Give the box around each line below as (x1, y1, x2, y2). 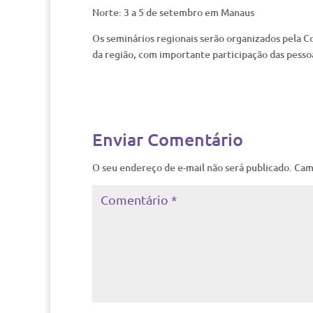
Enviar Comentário (92, 128, 243, 150)
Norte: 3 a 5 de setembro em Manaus (92, 6, 254, 19)
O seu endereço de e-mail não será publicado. (92, 161, 292, 174)
